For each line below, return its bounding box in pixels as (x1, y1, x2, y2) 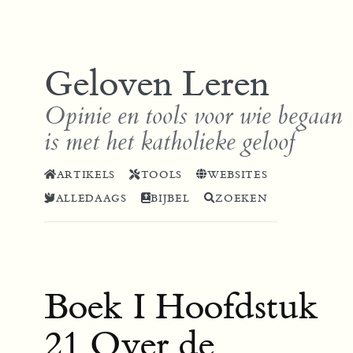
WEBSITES (206, 169, 268, 182)
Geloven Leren (44, 61, 269, 107)
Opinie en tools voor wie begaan (44, 100, 342, 132)
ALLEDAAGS (55, 192, 127, 206)
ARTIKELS (56, 169, 116, 182)
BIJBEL (150, 192, 190, 206)
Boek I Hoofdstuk (44, 284, 318, 330)
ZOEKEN (215, 192, 268, 206)
